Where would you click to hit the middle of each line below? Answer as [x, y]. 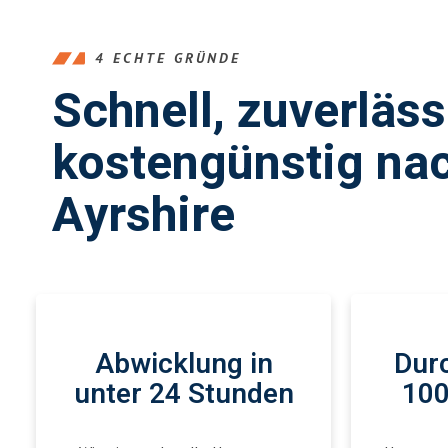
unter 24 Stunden [183, 394]
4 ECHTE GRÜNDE [168, 58]
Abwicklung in [183, 364]
